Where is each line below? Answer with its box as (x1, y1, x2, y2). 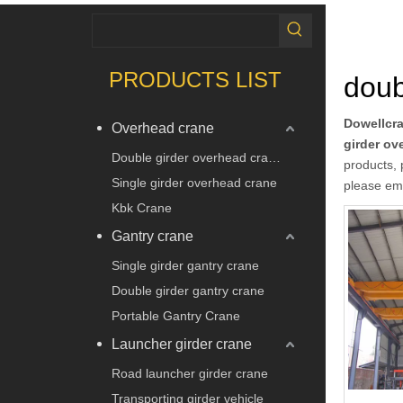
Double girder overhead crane (268, 149, 281, 165)
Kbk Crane (112, 200, 172, 215)
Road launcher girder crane (112, 365, 268, 381)
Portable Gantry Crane (112, 308, 240, 323)
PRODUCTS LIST (109, 67, 282, 92)
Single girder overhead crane (112, 175, 277, 190)
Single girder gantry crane (112, 257, 259, 273)
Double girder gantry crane (112, 282, 264, 298)
